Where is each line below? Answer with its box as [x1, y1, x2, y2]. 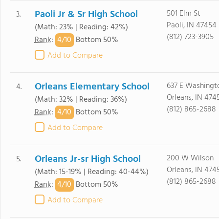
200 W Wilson [166, 152, 214, 165]
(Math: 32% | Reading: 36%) [34, 93, 127, 106]
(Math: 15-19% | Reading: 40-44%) [34, 166, 149, 178]
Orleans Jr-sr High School [34, 152, 141, 167]
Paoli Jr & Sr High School [34, 7, 138, 22]
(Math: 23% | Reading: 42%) [34, 21, 128, 34]
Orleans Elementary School [34, 79, 150, 95]
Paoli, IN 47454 [166, 19, 217, 32]
